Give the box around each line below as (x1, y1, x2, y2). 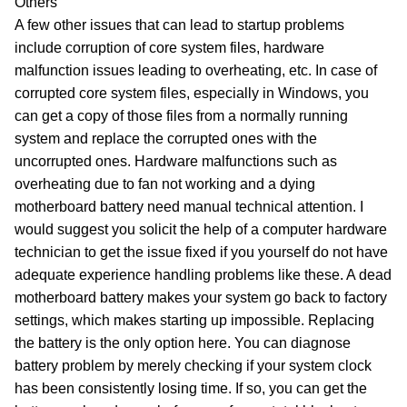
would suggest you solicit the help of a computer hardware (15, 222, 387, 238)
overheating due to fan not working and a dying (15, 176, 315, 193)
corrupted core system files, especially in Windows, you (15, 85, 369, 102)
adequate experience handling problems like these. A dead (15, 267, 392, 283)
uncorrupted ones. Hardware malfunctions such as (15, 154, 337, 170)
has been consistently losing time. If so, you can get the (15, 381, 367, 397)
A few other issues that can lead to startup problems (15, 17, 344, 34)
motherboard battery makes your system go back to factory (15, 290, 387, 306)
